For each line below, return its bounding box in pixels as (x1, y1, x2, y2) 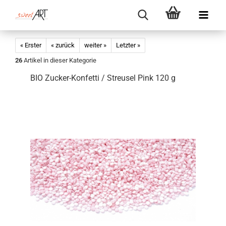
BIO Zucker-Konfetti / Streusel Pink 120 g (30, 73, 176, 83)
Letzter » (116, 41, 140, 49)
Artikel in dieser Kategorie (22, 56, 96, 64)
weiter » (84, 41, 106, 49)
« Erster (20, 41, 41, 49)
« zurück (51, 41, 75, 49)
